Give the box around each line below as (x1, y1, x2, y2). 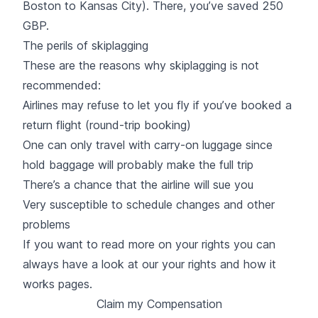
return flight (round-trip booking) (23, 117, 191, 132)
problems (23, 216, 70, 231)
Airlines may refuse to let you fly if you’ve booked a (23, 97, 292, 112)
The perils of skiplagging (23, 38, 148, 53)
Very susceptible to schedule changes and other (23, 197, 275, 212)
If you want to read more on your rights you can (23, 236, 275, 251)
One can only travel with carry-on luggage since (23, 137, 273, 152)
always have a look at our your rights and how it (23, 256, 276, 271)
